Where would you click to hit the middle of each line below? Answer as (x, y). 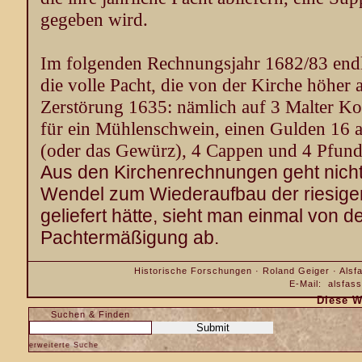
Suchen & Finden (90, 314)
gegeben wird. (94, 19)
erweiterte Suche (64, 345)
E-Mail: (309, 284)
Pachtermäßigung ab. (130, 238)
